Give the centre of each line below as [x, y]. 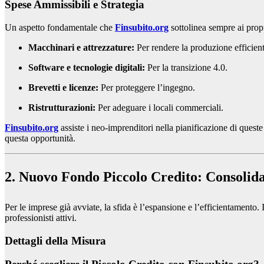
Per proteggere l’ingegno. [147, 88]
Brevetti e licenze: [63, 88]
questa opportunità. [40, 138]
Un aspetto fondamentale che [60, 28]
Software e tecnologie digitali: [87, 68]
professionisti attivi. [41, 218]
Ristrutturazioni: [62, 108]
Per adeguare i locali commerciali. [159, 108]
